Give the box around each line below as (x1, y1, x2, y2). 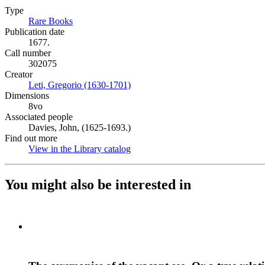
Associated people (5, 112, 73, 122)
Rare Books (28, 16, 73, 26)
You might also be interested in (5, 176, 191, 192)
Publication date (5, 27, 64, 37)
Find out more (5, 133, 57, 143)
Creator (5, 69, 33, 79)
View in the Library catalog (28, 144, 131, 154)
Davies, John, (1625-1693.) (28, 122, 131, 132)
